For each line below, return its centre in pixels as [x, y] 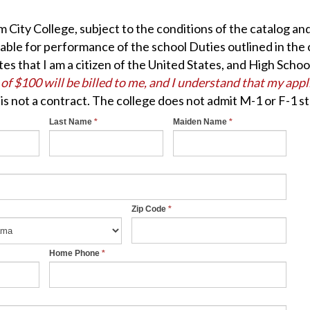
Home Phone [75, 253]
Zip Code [150, 209]
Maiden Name [201, 122]
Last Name [72, 122]
